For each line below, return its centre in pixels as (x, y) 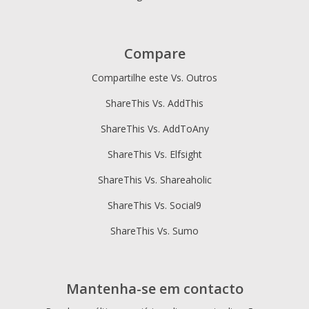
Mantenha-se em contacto (154, 289)
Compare (154, 53)
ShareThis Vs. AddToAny (154, 128)
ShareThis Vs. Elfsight (154, 154)
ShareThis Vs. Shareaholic (154, 179)
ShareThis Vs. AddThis (154, 103)
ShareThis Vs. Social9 (154, 205)
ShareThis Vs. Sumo (154, 230)
